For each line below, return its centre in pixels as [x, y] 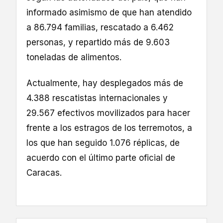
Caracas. [44, 173]
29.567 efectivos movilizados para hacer [108, 113]
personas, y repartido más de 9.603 [98, 43]
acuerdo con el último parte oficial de [101, 158]
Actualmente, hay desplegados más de [105, 83]
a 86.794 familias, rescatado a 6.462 [100, 28]
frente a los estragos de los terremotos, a [109, 128]
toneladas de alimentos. [74, 57]
